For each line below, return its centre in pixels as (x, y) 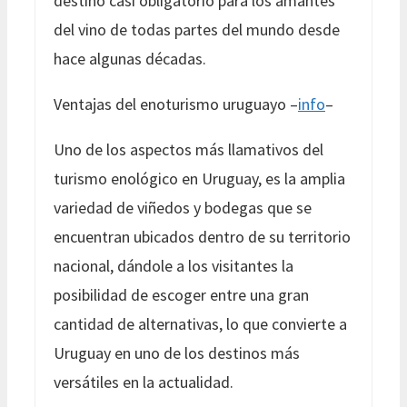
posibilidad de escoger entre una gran (181, 294)
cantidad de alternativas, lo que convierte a (200, 323)
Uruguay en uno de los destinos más (177, 352)
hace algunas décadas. (130, 58)
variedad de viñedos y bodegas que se (183, 207)
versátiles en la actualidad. (144, 382)
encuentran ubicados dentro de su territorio (202, 236)
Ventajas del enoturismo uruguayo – (176, 104)
